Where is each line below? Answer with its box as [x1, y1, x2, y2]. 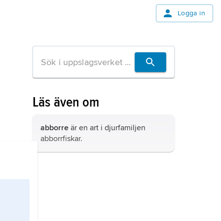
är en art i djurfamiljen [69, 123, 146, 133]
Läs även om [33, 94, 100, 110]
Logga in [177, 9, 205, 17]
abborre [40, 123, 69, 133]
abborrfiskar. [40, 134, 82, 144]
